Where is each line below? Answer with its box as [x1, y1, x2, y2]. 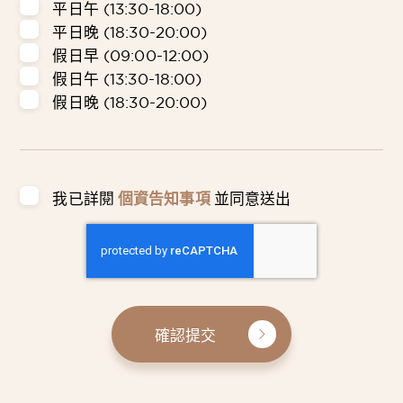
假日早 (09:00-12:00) [52, 46, 210, 64]
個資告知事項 [118, 189, 210, 207]
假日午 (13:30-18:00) [52, 69, 202, 87]
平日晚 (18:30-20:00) [52, 22, 208, 40]
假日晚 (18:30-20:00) [52, 93, 208, 111]
